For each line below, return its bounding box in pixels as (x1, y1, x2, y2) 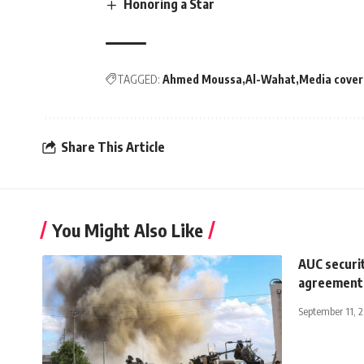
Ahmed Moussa (162, 71, 242, 86)
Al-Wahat (245, 71, 296, 86)
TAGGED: (117, 71, 160, 86)
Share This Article (61, 139, 165, 156)
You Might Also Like (52, 218, 203, 241)
